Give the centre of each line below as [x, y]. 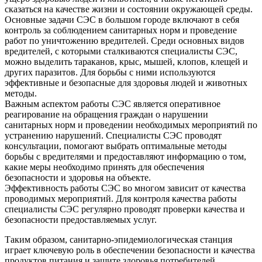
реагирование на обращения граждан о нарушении [106, 114]
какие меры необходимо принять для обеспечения [104, 167]
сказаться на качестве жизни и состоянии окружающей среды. [129, 9]
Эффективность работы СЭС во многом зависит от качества [125, 188]
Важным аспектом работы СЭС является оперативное [113, 104]
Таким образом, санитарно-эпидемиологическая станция [118, 239]
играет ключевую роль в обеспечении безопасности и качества [130, 250]
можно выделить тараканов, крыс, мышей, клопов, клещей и [126, 61]
